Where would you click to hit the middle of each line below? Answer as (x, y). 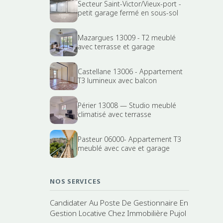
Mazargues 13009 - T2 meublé (127, 38)
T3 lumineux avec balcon (117, 81)
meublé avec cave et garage (124, 148)
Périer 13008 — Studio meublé (127, 106)
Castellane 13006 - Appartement (130, 72)
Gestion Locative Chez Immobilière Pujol (118, 213)
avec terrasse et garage (116, 47)
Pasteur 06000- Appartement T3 (129, 139)
